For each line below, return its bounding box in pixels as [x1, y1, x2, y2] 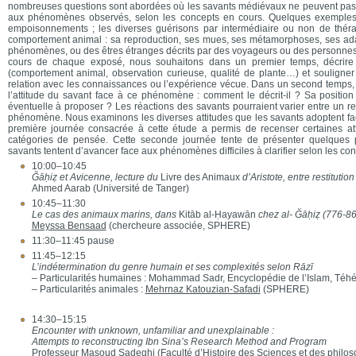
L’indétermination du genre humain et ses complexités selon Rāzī [31, 261, 313, 273]
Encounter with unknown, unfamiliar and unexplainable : [31, 325, 274, 336]
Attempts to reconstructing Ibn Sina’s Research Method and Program [31, 336, 327, 347]
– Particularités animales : [31, 284, 145, 295]
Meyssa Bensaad [31, 220, 106, 231]
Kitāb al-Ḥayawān [178, 209, 256, 220]
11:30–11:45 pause [31, 235, 114, 246]
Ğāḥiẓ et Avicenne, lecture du [31, 172, 158, 183]
